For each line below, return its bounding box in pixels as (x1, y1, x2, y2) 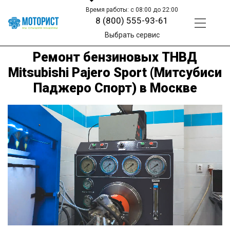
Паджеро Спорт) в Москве (33, 80, 197, 95)
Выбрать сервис (104, 31, 160, 39)
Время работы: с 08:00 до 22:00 (86, 6, 179, 13)
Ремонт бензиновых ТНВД (33, 49, 197, 65)
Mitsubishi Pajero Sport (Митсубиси (8, 65, 222, 80)
